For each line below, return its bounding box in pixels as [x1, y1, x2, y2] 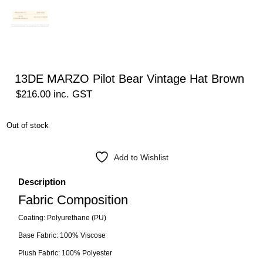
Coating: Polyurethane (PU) [18, 214, 107, 222]
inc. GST [53, 89, 93, 100]
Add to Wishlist [114, 153, 168, 163]
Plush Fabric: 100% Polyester [18, 249, 113, 258]
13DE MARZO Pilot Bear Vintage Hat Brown [15, 72, 245, 86]
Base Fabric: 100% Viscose [18, 231, 106, 240]
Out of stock [6, 121, 49, 130]
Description [18, 177, 66, 187]
